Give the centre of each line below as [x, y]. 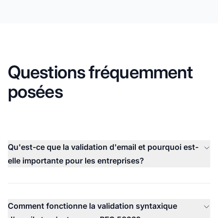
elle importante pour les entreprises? [76, 160]
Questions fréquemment [100, 72]
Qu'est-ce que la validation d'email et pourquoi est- [103, 147]
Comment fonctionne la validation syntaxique [92, 206]
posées [35, 91]
